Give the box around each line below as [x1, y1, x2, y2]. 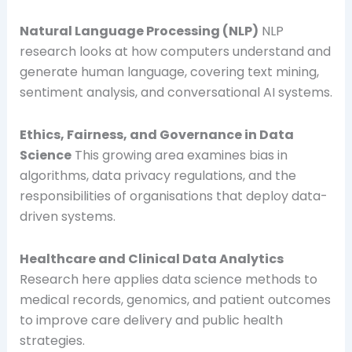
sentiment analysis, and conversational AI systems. [19, 82, 332, 101]
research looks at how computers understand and [19, 42, 331, 60]
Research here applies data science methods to [19, 269, 317, 288]
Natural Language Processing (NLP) [19, 21, 258, 40]
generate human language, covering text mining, [19, 62, 319, 81]
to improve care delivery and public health [19, 310, 283, 329]
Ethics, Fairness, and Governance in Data [19, 125, 294, 144]
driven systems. [19, 207, 115, 225]
